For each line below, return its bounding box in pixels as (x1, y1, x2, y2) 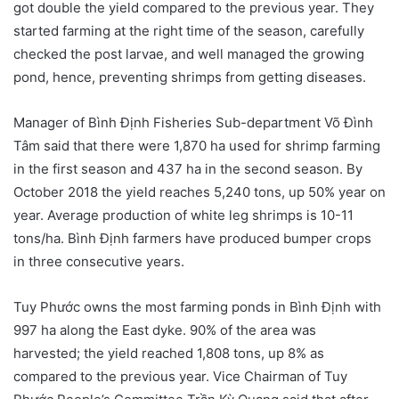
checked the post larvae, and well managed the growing (13, 45, 364, 63)
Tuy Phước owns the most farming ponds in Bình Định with (13, 298, 381, 316)
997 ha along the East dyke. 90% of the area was (13, 322, 316, 339)
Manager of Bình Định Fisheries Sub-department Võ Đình (13, 114, 373, 132)
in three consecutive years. (13, 253, 184, 271)
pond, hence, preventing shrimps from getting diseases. (13, 69, 366, 86)
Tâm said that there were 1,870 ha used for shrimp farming (13, 137, 380, 155)
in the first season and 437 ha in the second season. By (13, 160, 362, 178)
